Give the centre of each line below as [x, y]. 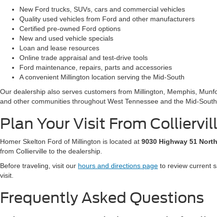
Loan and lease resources [59, 48]
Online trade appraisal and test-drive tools [84, 58]
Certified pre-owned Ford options [70, 29]
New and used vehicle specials [66, 38]
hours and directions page [118, 166]
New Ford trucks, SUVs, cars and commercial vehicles [102, 9]
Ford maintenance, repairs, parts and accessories [96, 67]
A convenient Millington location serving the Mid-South [102, 77]
